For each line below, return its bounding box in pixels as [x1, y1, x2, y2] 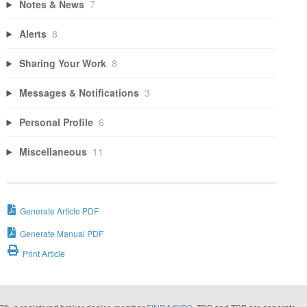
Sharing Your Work [19, 56, 107, 70]
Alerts [19, 26, 47, 40]
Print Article [22, 247, 65, 259]
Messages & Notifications [19, 85, 140, 99]
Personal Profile [19, 114, 94, 129]
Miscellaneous [19, 144, 88, 158]
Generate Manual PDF [19, 228, 103, 240]
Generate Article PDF [19, 205, 99, 217]
